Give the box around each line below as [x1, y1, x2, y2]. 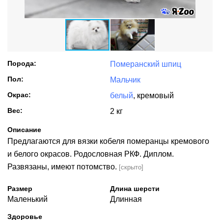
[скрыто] [119, 164, 143, 171]
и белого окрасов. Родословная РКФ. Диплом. [7, 150, 174, 158]
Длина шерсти [110, 185, 160, 192]
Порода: [7, 59, 36, 67]
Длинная [110, 195, 142, 203]
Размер [7, 185, 32, 192]
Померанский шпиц [110, 60, 181, 68]
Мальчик [110, 76, 140, 84]
